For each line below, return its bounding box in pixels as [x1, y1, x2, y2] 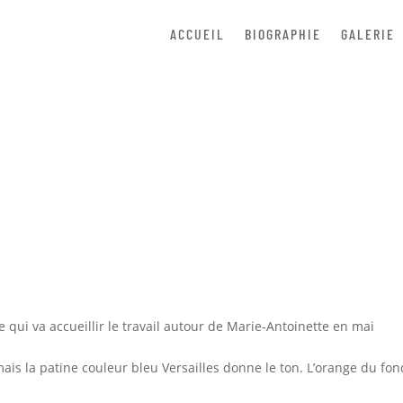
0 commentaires [228, 175, 325, 193]
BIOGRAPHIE [244, 25, 321, 42]
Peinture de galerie [96, 136, 307, 169]
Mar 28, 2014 [78, 175, 156, 193]
